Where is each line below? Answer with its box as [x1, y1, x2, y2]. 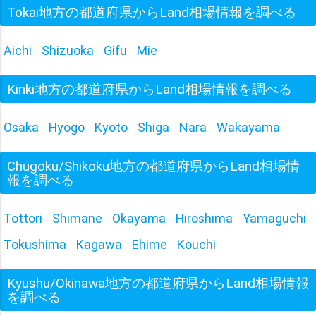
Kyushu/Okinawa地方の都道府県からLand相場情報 [7, 274, 309, 291]
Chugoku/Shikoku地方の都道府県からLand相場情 [7, 157, 300, 174]
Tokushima [4, 236, 66, 253]
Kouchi [177, 236, 216, 253]
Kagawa [76, 236, 122, 253]
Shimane [52, 209, 102, 226]
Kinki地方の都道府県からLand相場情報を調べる [7, 80, 292, 97]
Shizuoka [42, 42, 94, 59]
